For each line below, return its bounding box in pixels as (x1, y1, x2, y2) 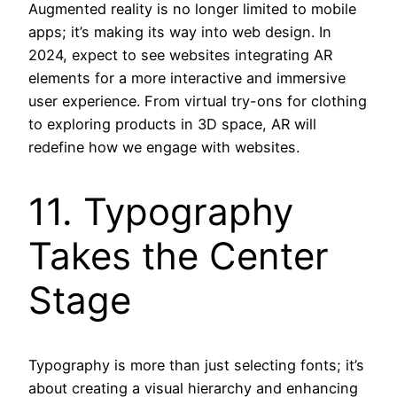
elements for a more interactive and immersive (28, 68, 346, 87)
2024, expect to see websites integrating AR (28, 45, 332, 64)
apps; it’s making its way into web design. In (28, 22, 331, 41)
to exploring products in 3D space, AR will (28, 114, 316, 133)
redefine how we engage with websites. (28, 137, 300, 156)
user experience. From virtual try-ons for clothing (28, 91, 367, 110)
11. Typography (28, 188, 293, 234)
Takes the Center (28, 232, 329, 278)
